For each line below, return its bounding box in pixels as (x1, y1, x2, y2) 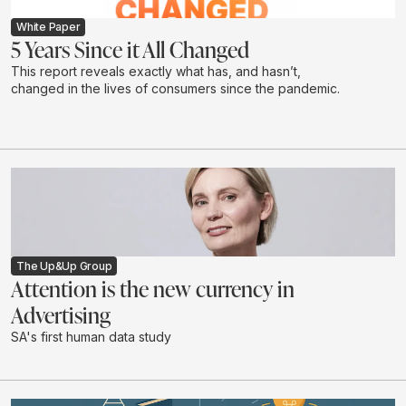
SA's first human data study (11, 328, 171, 344)
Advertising (11, 299, 111, 329)
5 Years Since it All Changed (11, 34, 249, 64)
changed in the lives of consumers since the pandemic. (11, 81, 340, 97)
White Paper (16, 20, 81, 34)
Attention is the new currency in (11, 273, 295, 303)
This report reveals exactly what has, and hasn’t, (11, 63, 301, 80)
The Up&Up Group (16, 258, 112, 273)
